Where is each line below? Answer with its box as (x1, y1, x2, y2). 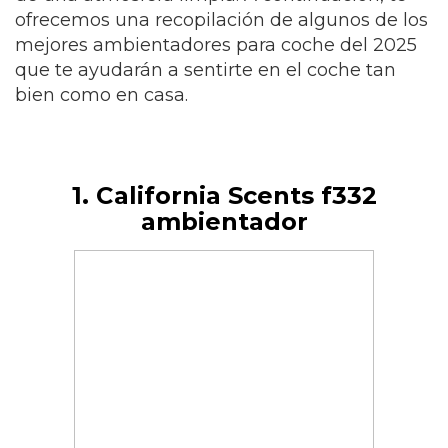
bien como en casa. (15, 84, 188, 107)
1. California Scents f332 (71, 181, 377, 211)
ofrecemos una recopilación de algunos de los (15, 9, 428, 32)
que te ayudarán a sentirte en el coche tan (15, 59, 396, 82)
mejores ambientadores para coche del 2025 (15, 34, 417, 57)
